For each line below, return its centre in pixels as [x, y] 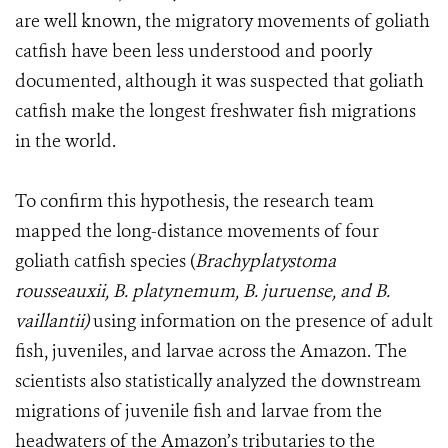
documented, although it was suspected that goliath [219, 81]
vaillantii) [52, 321]
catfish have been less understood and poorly [193, 51]
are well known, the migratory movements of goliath [222, 21]
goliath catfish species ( [105, 261]
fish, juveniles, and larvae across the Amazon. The [211, 351]
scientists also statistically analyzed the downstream [218, 381]
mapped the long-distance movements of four [197, 231]
